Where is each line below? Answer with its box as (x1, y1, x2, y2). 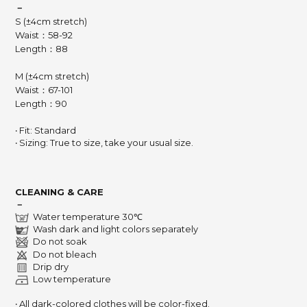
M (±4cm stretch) (15, 71, 89, 82)
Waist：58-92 (15, 29, 73, 40)
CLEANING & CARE (15, 186, 103, 197)
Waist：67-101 (15, 84, 73, 95)
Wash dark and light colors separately (29, 223, 198, 234)
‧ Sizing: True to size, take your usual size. (15, 137, 193, 148)
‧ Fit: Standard (15, 125, 76, 136)
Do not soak (29, 236, 87, 247)
